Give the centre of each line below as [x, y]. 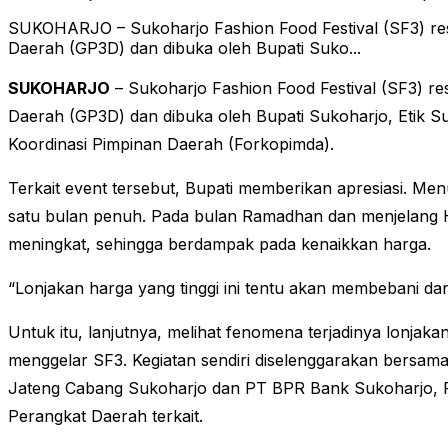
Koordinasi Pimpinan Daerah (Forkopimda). [171, 144]
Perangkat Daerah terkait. [105, 416]
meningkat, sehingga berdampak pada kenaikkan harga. [219, 244]
